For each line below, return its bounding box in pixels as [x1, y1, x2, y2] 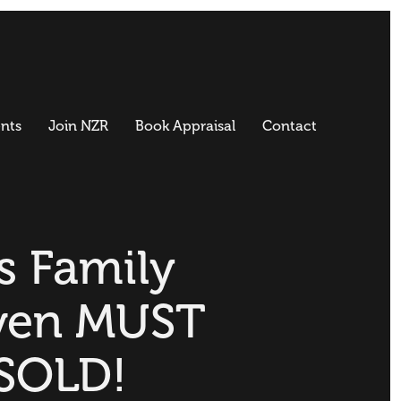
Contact [261, 117, 317, 134]
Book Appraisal [134, 117, 235, 134]
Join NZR [47, 117, 108, 134]
